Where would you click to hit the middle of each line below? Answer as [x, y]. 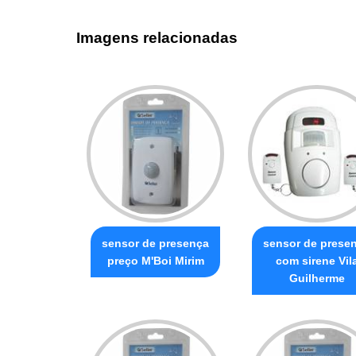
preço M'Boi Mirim [155, 260]
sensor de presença [155, 243]
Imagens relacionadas [157, 38]
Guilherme [317, 278]
